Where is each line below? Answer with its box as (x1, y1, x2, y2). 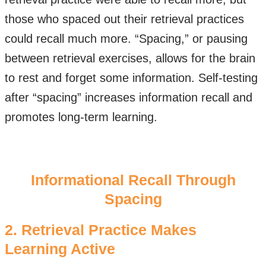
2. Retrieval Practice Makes (5, 221, 197, 238)
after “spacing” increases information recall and (5, 91, 252, 104)
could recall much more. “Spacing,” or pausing (5, 32, 248, 45)
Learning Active (5, 240, 115, 257)
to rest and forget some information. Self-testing (5, 71, 258, 84)
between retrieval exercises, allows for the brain (5, 52, 255, 65)
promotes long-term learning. (5, 110, 157, 123)
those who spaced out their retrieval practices (5, 12, 244, 26)
